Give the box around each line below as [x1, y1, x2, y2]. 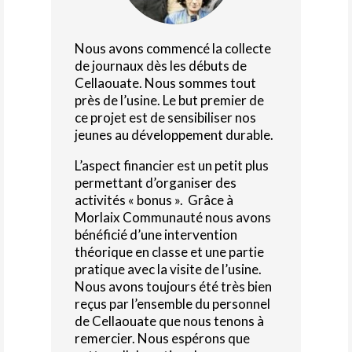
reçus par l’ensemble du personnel [74, 295, 270, 312]
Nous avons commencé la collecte [74, 39, 271, 57]
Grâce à [182, 191, 233, 208]
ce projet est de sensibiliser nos [74, 108, 256, 126]
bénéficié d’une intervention [74, 225, 237, 243]
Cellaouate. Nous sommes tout [74, 74, 256, 91]
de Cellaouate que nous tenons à [74, 312, 264, 329]
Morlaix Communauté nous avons [74, 208, 271, 225]
